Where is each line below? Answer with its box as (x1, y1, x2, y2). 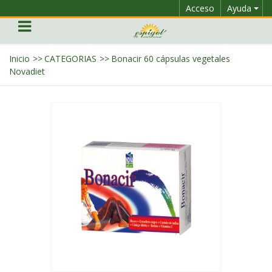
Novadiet (9, 66, 45, 77)
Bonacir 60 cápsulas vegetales (111, 53, 230, 64)
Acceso (186, 2, 214, 14)
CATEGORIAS (44, 53, 97, 64)
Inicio (9, 53, 30, 64)
